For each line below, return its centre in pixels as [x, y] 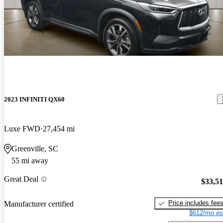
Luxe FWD [22, 128]
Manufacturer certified [39, 204]
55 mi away [30, 160]
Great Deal [21, 179]
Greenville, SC [35, 148]
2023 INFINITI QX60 [34, 99]
